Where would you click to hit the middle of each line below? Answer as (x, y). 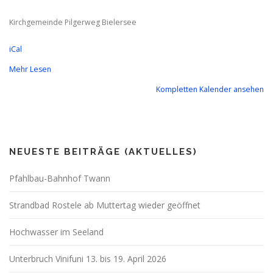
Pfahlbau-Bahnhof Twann (60, 179)
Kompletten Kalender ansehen (210, 90)
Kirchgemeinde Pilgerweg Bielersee (73, 23)
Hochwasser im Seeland (56, 232)
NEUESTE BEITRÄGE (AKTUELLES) (103, 152)
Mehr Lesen (30, 69)
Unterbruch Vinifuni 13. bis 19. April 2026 (88, 259)
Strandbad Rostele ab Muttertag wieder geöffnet (105, 205)
